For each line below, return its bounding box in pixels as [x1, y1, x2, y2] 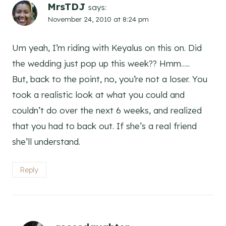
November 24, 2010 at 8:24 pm [47, 15, 149, 24]
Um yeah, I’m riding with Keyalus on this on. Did [12, 42, 202, 53]
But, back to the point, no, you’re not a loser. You [12, 74, 207, 85]
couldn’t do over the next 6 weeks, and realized [12, 105, 202, 116]
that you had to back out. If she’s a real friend [12, 121, 197, 132]
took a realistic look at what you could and [12, 89, 185, 100]
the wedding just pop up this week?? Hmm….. [12, 58, 190, 69]
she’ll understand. [12, 136, 80, 147]
